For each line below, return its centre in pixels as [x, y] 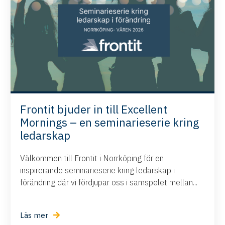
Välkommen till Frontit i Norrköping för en [92, 158]
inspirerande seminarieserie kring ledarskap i [98, 170]
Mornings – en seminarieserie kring [110, 122]
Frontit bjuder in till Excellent [94, 109]
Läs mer [34, 215]
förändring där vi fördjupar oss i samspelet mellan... [109, 182]
